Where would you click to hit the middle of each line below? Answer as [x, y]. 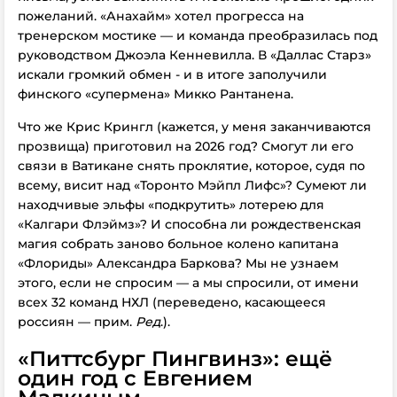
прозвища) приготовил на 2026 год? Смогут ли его [186, 146]
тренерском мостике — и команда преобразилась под [198, 35]
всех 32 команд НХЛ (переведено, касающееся [172, 302]
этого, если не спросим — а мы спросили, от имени [188, 283]
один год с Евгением [135, 378]
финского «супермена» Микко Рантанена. [156, 94]
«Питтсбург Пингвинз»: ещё [175, 358]
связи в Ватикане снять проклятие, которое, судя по [191, 166]
